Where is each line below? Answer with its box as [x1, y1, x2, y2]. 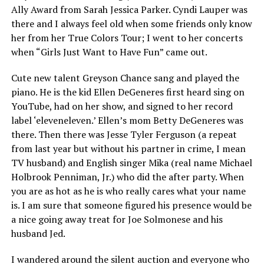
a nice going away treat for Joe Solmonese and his [11, 213, 223, 226]
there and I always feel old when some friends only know [11, 17, 252, 30]
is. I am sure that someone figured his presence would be [11, 199, 252, 212]
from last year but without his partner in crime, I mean [11, 142, 246, 155]
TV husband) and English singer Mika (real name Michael [11, 156, 252, 169]
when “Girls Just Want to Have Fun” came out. [11, 45, 207, 58]
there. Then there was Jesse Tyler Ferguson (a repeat [11, 128, 237, 141]
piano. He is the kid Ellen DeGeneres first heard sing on [11, 85, 245, 98]
